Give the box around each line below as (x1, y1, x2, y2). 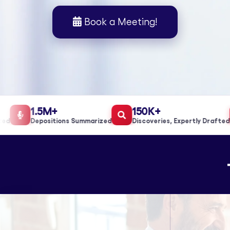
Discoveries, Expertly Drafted (120, 117, 218, 124)
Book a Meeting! (82, 17, 157, 27)
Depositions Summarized (18, 117, 100, 124)
